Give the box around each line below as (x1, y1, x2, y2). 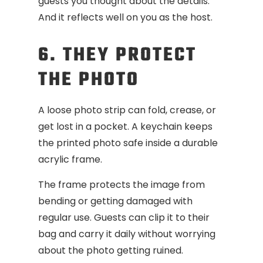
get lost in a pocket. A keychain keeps (38, 120, 213, 134)
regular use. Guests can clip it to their (38, 210, 210, 224)
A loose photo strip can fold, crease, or (38, 103, 216, 117)
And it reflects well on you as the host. (38, 11, 213, 25)
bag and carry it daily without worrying (38, 227, 215, 241)
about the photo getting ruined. (38, 243, 183, 257)
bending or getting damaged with (38, 194, 193, 208)
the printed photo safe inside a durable (38, 136, 218, 150)
